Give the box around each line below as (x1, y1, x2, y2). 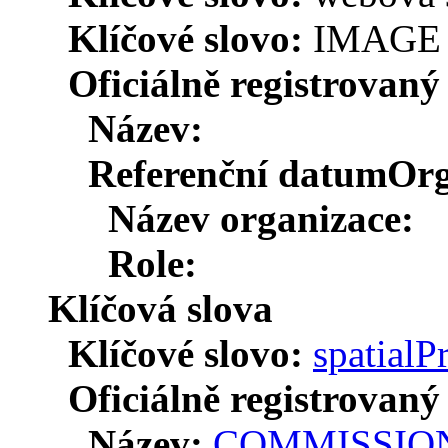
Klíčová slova (48, 286, 273, 330)
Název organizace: (108, 196, 414, 240)
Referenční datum (88, 151, 387, 195)
